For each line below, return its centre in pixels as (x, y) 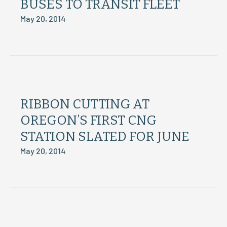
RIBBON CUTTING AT (85, 104)
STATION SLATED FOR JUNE (105, 137)
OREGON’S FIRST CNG (88, 120)
